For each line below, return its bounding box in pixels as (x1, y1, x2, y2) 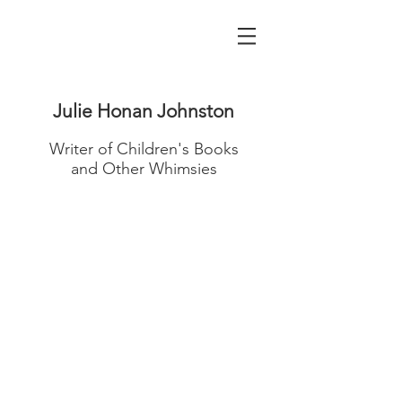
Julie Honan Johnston (53, 100, 234, 122)
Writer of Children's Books (48, 139, 239, 159)
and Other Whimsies (70, 159, 217, 179)
